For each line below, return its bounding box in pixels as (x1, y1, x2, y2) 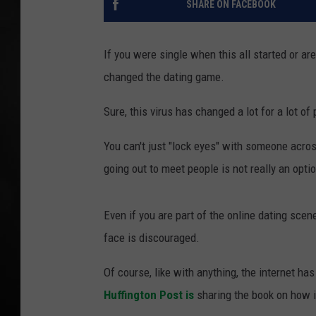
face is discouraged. (104, 231, 200, 245)
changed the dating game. (104, 70, 224, 85)
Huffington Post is (104, 288, 194, 303)
